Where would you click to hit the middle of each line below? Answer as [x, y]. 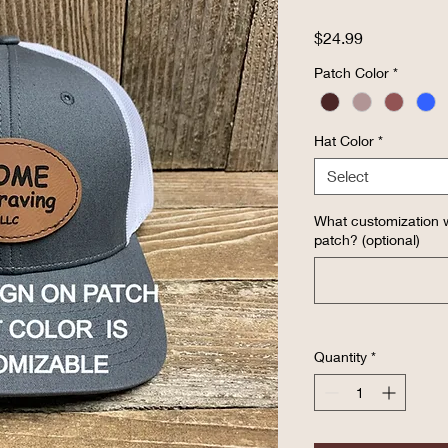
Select [348, 176]
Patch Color [351, 72]
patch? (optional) [367, 240]
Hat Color [344, 141]
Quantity [340, 357]
